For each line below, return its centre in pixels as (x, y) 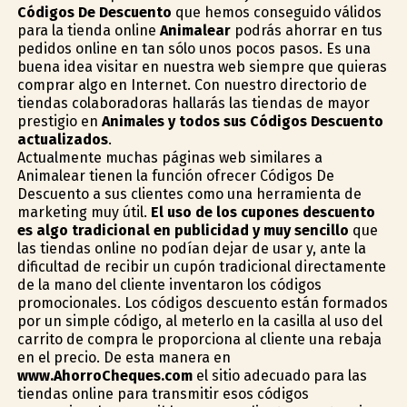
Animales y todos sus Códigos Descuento (242, 122)
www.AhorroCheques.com (104, 376)
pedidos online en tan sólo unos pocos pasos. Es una (194, 49)
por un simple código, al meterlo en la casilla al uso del (199, 322)
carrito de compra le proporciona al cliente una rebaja (199, 340)
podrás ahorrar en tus (306, 31)
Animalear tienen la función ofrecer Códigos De (175, 176)
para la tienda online (88, 31)
